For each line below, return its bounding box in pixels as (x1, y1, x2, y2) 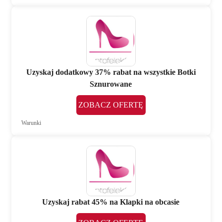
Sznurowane (90, 80, 132, 89)
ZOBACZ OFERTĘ (78, 101, 144, 110)
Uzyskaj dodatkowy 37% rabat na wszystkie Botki (26, 68, 196, 77)
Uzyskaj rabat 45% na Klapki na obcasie (42, 197, 180, 206)
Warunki (21, 119, 42, 127)
